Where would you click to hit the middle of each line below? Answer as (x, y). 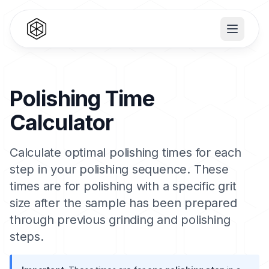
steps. (27, 237)
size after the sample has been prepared (123, 203)
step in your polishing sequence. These (119, 169)
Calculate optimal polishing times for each (125, 153)
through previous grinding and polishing (120, 220)
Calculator (62, 122)
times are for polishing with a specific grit (123, 186)
